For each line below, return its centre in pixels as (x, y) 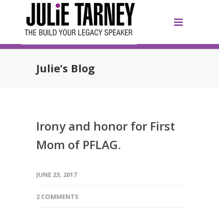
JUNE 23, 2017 (56, 175)
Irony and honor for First (106, 126)
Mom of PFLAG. (78, 144)
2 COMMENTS (57, 197)
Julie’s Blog (66, 68)
